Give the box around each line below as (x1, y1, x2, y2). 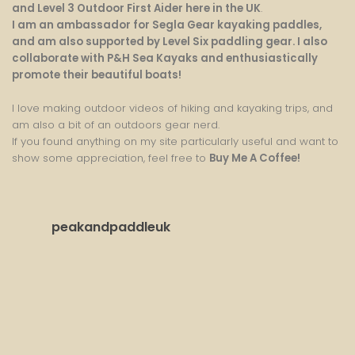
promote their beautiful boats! (12, 67, 181, 83)
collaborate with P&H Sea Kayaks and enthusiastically (12, 51, 318, 67)
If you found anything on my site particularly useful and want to (12, 134, 338, 150)
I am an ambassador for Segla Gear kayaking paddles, (12, 17, 322, 33)
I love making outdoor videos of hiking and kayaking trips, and (12, 101, 333, 116)
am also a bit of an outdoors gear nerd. (12, 117, 219, 133)
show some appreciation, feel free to (12, 151, 209, 166)
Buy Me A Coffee (209, 151, 297, 166)
